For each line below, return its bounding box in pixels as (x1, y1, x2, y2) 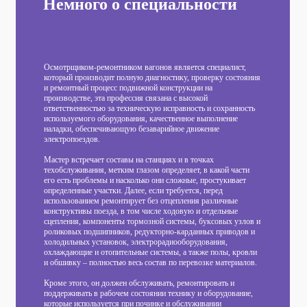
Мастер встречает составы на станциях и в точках (44, 154, 214, 164)
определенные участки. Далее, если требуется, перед (44, 185, 223, 195)
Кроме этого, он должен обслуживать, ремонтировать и (44, 278, 234, 288)
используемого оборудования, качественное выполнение (44, 113, 238, 123)
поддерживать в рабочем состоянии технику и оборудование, (44, 288, 253, 298)
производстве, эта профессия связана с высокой (44, 93, 208, 103)
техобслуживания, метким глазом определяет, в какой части (44, 164, 249, 175)
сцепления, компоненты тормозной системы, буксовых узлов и (44, 216, 260, 226)
